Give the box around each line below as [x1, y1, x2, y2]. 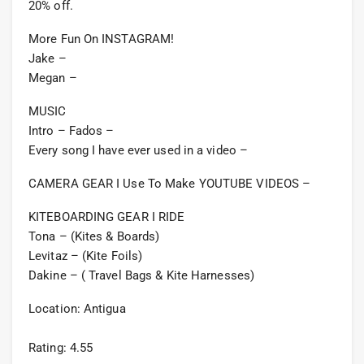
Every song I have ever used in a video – [28, 143, 248, 158]
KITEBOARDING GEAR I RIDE [28, 210, 185, 225]
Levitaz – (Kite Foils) [28, 249, 143, 264]
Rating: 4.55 [28, 340, 93, 356]
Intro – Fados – [28, 123, 115, 139]
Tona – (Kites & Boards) [28, 229, 160, 245]
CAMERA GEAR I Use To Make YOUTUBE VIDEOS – [28, 176, 311, 192]
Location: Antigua [28, 301, 126, 317]
